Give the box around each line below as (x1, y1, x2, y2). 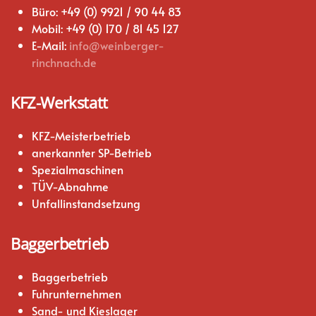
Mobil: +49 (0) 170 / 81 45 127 (32, 20, 179, 37)
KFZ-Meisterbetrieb (32, 128, 130, 144)
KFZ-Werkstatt (11, 92, 108, 114)
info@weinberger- (69, 37, 164, 54)
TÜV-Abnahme (32, 178, 109, 195)
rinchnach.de (32, 54, 97, 71)
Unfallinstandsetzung (32, 195, 140, 212)
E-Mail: (32, 37, 69, 54)
